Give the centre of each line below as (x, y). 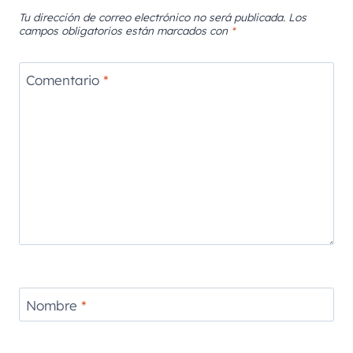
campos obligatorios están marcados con (125, 31)
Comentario (64, 80)
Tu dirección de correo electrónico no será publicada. (152, 17)
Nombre (53, 305)
